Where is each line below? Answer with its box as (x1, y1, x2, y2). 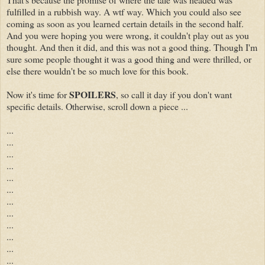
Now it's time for (7, 88, 69, 101)
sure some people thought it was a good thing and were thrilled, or (7, 52, 251, 65)
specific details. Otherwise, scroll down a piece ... (7, 99, 188, 112)
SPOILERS (69, 87, 116, 101)
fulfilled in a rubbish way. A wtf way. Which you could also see (7, 5, 241, 18)
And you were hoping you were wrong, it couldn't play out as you (7, 28, 249, 41)
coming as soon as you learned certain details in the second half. (7, 17, 244, 30)
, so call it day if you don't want (116, 88, 232, 101)
